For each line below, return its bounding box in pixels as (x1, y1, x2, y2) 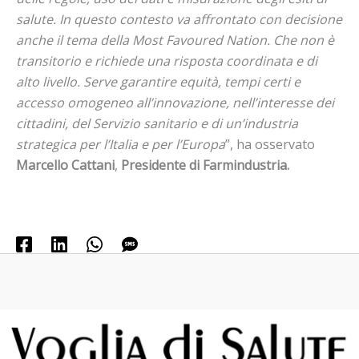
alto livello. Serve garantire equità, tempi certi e (16, 73, 301, 91)
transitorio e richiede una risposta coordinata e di (16, 52, 317, 71)
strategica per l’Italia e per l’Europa (16, 135, 225, 154)
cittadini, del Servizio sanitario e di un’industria (16, 115, 298, 133)
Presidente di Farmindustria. (121, 156, 289, 175)
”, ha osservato (225, 135, 315, 154)
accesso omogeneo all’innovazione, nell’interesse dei (16, 94, 334, 112)
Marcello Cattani (16, 156, 115, 175)
